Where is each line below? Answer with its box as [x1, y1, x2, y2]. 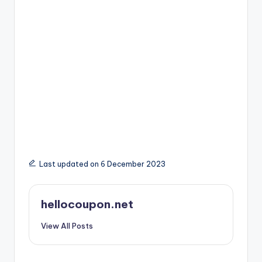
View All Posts [41, 221, 93, 231]
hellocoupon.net [41, 197, 133, 212]
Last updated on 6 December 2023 [39, 160, 166, 169]
